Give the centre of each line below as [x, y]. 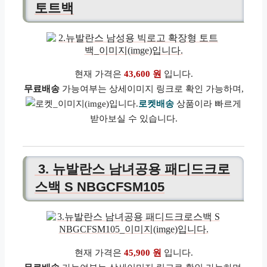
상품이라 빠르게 [208, 103]
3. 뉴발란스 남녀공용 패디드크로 [132, 169]
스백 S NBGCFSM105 [100, 187]
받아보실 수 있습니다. [133, 118]
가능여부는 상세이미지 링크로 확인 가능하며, [151, 89]
